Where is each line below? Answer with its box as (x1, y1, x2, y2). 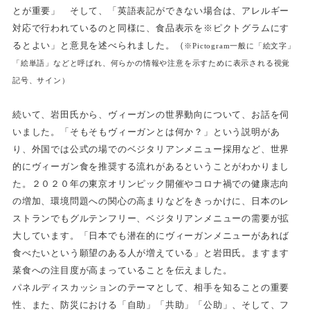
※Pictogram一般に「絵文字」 (184, 42, 295, 50)
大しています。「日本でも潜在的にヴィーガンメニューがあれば (12, 230, 290, 241)
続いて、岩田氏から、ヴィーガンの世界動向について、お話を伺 (12, 109, 290, 120)
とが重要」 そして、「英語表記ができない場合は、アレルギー (12, 5, 290, 16)
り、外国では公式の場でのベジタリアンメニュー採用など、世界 (12, 143, 290, 154)
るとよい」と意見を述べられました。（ (12, 39, 185, 51)
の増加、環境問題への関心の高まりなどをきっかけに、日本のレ (12, 195, 290, 206)
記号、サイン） (12, 76, 70, 84)
